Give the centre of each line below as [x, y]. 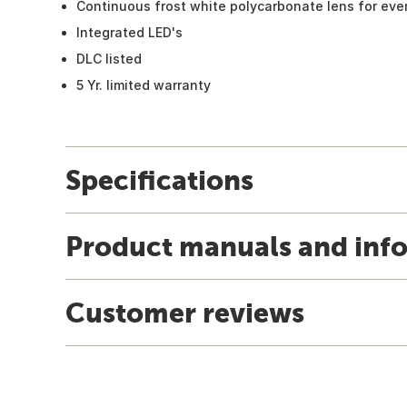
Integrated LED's [129, 32]
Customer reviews [185, 312]
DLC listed [109, 58]
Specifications [159, 179]
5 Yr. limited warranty [144, 84]
